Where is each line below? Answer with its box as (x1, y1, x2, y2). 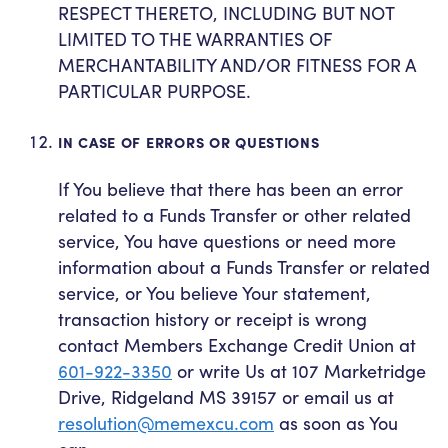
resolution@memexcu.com (58, 410, 274, 436)
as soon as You (274, 410, 398, 436)
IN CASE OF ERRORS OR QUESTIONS (58, 132, 320, 153)
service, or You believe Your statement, (58, 280, 371, 306)
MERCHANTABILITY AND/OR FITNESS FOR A (58, 52, 416, 78)
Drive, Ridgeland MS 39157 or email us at (58, 384, 394, 410)
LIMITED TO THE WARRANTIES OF (58, 26, 332, 52)
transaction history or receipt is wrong (58, 306, 367, 332)
